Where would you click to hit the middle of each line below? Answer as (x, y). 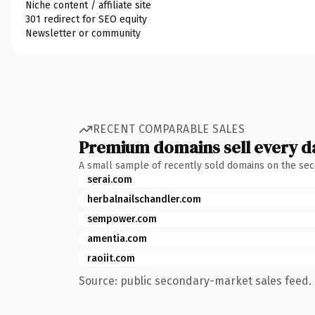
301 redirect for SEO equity (86, 19)
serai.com (110, 179)
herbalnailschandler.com (144, 199)
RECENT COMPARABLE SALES (169, 129)
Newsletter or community (83, 33)
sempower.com (122, 219)
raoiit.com (111, 258)
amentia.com (117, 238)
